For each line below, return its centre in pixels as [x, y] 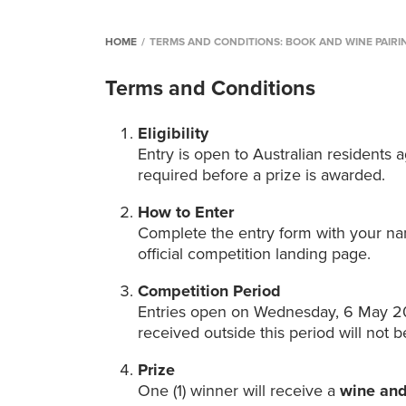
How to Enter [188, 213]
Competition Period [212, 291]
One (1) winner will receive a [239, 391]
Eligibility [176, 134]
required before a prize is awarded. [262, 175]
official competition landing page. [255, 254]
